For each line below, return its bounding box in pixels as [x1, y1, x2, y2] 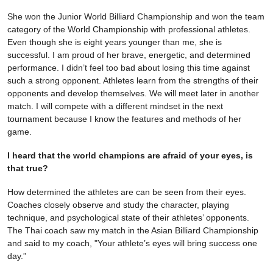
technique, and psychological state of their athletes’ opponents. [7, 213, 249, 223]
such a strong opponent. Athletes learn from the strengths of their [7, 76, 258, 86]
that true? [7, 163, 48, 174]
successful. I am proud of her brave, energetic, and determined [7, 50, 250, 60]
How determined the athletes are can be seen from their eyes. [7, 187, 246, 197]
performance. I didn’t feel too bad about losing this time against [7, 63, 250, 73]
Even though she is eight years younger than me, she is [7, 37, 222, 48]
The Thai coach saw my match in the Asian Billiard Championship [7, 225, 258, 236]
